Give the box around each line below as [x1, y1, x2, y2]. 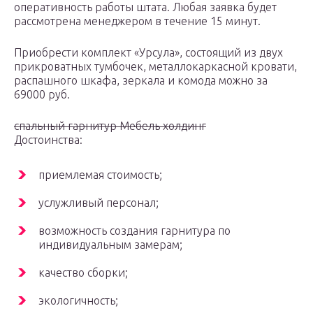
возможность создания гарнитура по [38, 224, 231, 238]
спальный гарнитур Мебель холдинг [14, 119, 206, 133]
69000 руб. [14, 88, 70, 101]
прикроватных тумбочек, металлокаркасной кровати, [14, 60, 297, 73]
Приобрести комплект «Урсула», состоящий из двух [14, 46, 283, 59]
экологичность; [38, 294, 118, 307]
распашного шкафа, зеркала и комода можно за [14, 74, 268, 87]
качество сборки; [38, 266, 128, 279]
